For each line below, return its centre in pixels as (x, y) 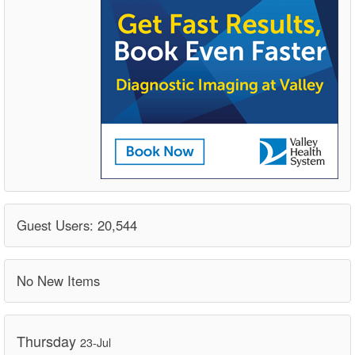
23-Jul (95, 342)
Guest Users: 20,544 (77, 225)
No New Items (58, 280)
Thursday (48, 340)
